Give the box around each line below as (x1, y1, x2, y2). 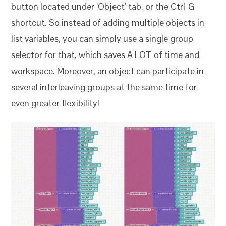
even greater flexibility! (11, 97, 100, 109)
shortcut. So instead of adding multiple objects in (11, 17, 205, 29)
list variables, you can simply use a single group (11, 33, 194, 45)
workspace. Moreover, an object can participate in (11, 65, 204, 77)
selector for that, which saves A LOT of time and (11, 49, 200, 61)
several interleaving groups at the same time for (11, 81, 197, 93)
